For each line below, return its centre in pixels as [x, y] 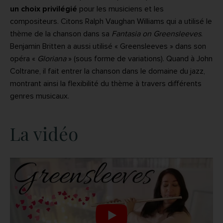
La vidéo [44, 134]
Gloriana [52, 59]
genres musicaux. [41, 96]
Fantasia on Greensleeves [156, 34]
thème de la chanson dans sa [61, 34]
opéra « [24, 59]
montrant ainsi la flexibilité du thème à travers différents [106, 84]
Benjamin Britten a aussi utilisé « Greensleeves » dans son [108, 47]
